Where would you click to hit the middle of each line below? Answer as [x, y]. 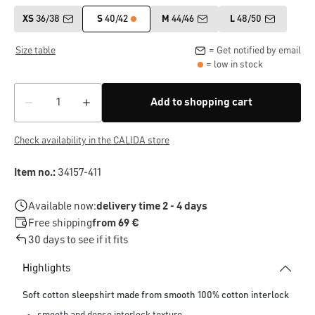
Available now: [62, 207]
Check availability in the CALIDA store [92, 141]
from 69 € [116, 224]
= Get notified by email [255, 51]
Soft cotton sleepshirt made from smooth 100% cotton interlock [156, 296]
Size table [36, 51]
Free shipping [60, 224]
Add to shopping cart [201, 103]
